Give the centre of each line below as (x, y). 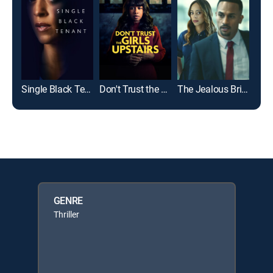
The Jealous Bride (245, 89)
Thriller (66, 214)
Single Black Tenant (88, 89)
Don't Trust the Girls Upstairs (164, 89)
